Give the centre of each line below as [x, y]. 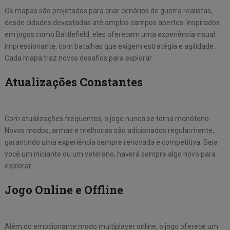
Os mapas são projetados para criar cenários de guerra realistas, [108, 11]
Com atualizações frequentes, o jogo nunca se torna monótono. [107, 119]
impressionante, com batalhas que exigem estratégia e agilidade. [110, 46]
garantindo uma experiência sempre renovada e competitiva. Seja [111, 142]
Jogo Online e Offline [64, 190]
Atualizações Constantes [73, 82]
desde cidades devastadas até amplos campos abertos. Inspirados [112, 23]
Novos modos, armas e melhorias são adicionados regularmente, [109, 131]
